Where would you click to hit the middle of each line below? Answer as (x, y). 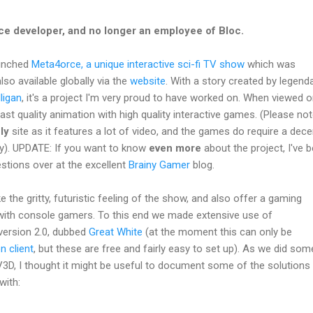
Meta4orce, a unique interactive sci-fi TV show (138, 65)
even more (175, 148)
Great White (116, 232)
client (21, 249)
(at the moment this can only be (217, 232)
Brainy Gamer (159, 165)
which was (270, 65)
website (148, 81)
